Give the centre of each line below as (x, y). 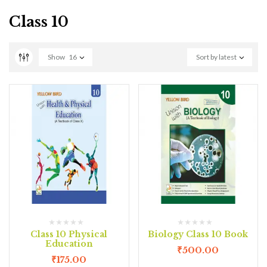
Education (69, 243)
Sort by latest (216, 57)
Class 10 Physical (69, 234)
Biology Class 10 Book (198, 234)
